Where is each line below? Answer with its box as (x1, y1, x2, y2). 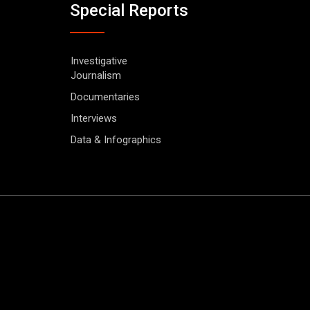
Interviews (71, 112, 117, 125)
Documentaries (71, 91, 140, 104)
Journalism (71, 69, 121, 82)
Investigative (71, 55, 127, 68)
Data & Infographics (71, 134, 161, 147)
